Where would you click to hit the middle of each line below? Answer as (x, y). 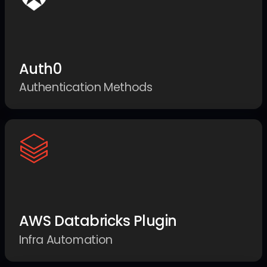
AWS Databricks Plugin (98, 221)
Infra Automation (66, 240)
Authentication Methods (86, 88)
